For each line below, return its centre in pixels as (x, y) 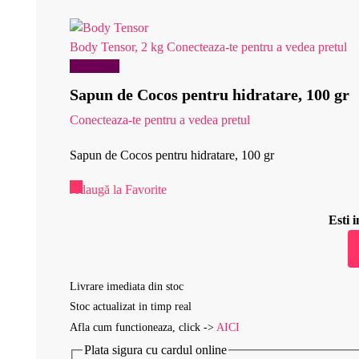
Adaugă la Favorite (118, 190)
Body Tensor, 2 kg (117, 47)
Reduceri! (95, 67)
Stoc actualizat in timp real (131, 307)
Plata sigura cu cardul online (155, 349)
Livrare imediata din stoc (127, 286)
